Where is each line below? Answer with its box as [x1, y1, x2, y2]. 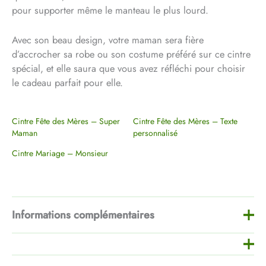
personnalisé [133, 126, 178, 139]
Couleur [21, 249, 55, 264]
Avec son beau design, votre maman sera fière [12, 32, 204, 47]
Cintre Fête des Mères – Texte [133, 115, 237, 127]
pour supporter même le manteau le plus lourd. [12, 2, 208, 17]
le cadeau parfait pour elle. [12, 75, 123, 90]
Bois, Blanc [113, 249, 160, 264]
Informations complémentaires [12, 207, 154, 223]
